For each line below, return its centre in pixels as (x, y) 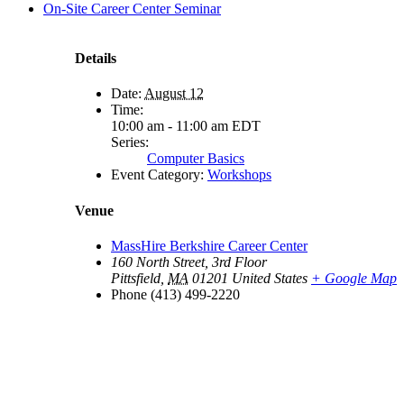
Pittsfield (136, 278)
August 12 (174, 94)
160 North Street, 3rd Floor (189, 262)
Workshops (239, 175)
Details (96, 59)
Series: (130, 142)
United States (270, 278)
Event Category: (157, 175)
